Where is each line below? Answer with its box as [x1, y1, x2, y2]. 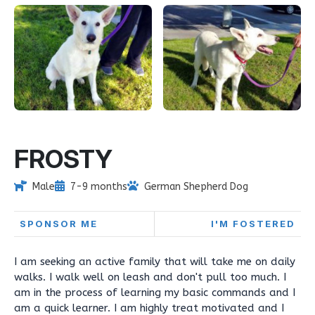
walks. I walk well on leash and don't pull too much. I [14, 271, 286, 283]
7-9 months [70, 181, 127, 193]
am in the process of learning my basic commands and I [14, 286, 295, 299]
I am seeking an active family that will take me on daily [14, 255, 295, 268]
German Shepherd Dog [144, 181, 248, 193]
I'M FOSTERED [211, 218, 295, 229]
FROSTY [14, 143, 112, 174]
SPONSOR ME [20, 218, 98, 229]
